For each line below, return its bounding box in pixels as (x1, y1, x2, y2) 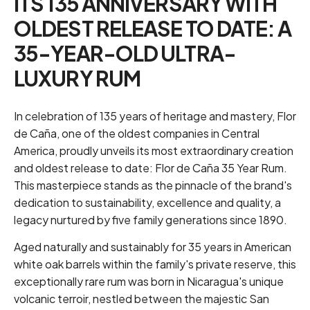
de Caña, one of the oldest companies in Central (14, 126, 259, 141)
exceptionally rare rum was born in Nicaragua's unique (14, 274, 284, 289)
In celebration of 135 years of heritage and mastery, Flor (14, 109, 296, 124)
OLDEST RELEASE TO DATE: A (14, 15, 292, 42)
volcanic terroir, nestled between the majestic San (14, 291, 269, 307)
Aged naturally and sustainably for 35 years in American (14, 239, 291, 255)
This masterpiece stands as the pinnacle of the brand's (14, 178, 292, 193)
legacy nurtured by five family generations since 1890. (14, 212, 287, 228)
